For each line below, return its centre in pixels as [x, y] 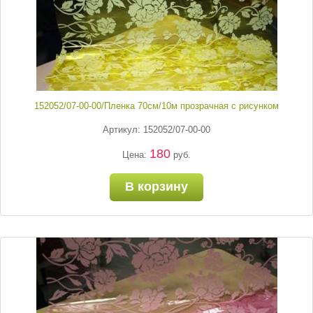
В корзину [156, 187]
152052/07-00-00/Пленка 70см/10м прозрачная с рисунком [156, 106]
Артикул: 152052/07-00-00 [156, 130]
